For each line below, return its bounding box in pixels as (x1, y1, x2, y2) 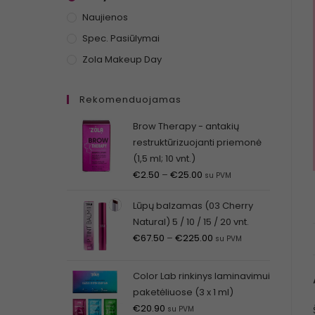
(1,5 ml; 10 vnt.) (132, 152, 195, 165)
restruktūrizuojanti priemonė (132, 136, 262, 149)
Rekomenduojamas (79, 93, 181, 106)
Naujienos (82, 11, 128, 24)
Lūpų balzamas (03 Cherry (132, 199, 253, 212)
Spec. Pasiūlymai (82, 32, 160, 45)
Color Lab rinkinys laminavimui (132, 269, 270, 283)
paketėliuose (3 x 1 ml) (132, 285, 233, 299)
